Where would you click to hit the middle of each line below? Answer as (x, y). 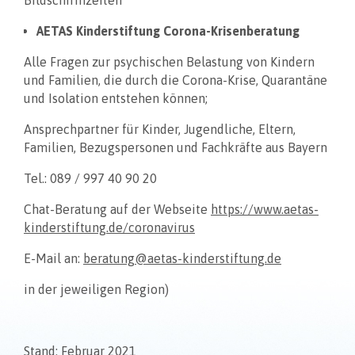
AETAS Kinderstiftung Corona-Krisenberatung (168, 31)
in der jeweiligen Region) (96, 289)
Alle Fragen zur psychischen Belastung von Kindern (169, 61)
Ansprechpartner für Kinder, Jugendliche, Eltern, (160, 129)
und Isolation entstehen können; (116, 98)
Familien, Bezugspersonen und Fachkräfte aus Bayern (176, 147)
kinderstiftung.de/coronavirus (109, 227)
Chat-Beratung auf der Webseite (117, 209)
